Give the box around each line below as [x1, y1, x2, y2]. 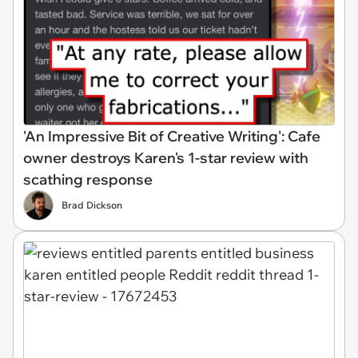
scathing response [23, 170, 153, 189]
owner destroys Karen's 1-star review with [23, 149, 308, 167]
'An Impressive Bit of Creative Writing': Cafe [23, 127, 320, 145]
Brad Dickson [62, 199, 122, 211]
